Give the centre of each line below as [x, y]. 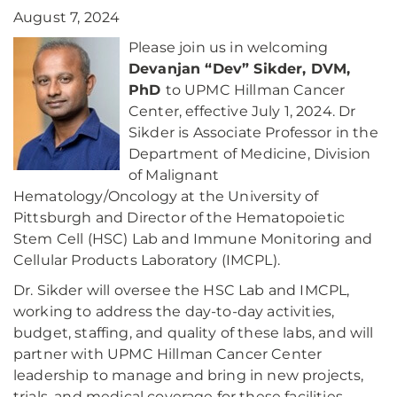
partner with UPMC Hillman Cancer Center [168, 354]
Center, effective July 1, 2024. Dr [242, 112]
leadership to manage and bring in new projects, [189, 376]
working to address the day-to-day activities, [174, 312]
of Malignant [174, 175]
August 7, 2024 [67, 18]
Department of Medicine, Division [250, 154]
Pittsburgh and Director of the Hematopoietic [179, 218]
